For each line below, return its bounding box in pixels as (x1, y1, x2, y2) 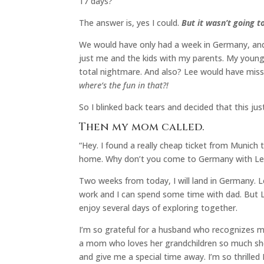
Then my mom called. (79, 119, 205, 134)
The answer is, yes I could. (79, 16, 182, 28)
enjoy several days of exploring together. (79, 202, 238, 213)
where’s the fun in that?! (79, 79, 169, 91)
